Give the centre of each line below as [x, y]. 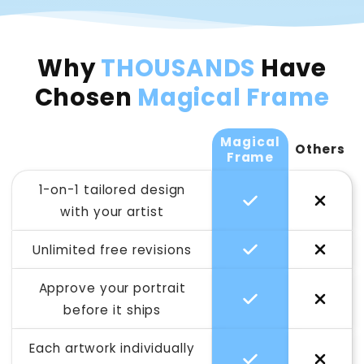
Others [320, 149]
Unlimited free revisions [112, 249]
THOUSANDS [178, 67]
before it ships [112, 310]
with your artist [112, 211]
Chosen [86, 97]
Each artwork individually [112, 348]
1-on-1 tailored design [112, 189]
